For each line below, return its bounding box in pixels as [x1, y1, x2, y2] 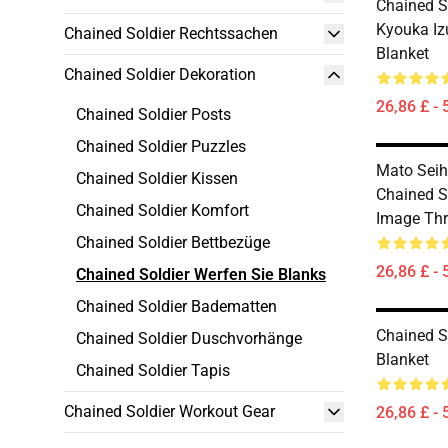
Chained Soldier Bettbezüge [76, 233, 270, 252]
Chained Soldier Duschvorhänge [76, 329, 302, 348]
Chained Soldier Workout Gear [64, 402, 275, 421]
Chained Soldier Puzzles [76, 137, 246, 156]
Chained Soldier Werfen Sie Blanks [76, 265, 326, 284]
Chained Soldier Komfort [76, 201, 249, 220]
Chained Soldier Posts [76, 105, 231, 124]
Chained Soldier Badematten [76, 297, 277, 316]
